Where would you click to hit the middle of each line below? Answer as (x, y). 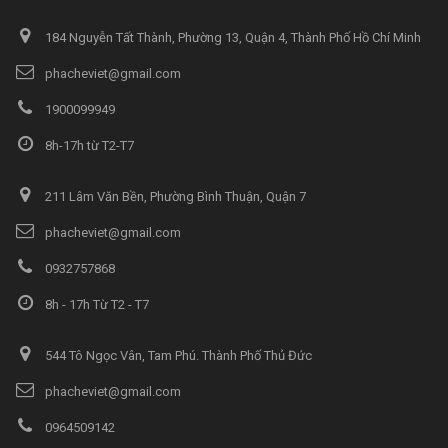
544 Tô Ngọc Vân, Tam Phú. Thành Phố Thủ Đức (177, 355)
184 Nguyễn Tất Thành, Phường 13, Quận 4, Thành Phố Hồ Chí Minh (231, 37)
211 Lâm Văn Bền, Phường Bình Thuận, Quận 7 (174, 196)
